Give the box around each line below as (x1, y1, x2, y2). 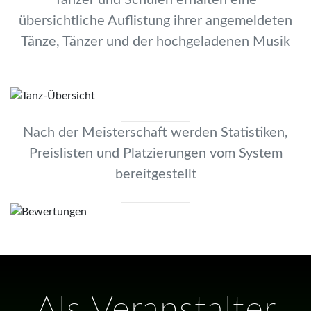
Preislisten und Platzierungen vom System (28, 146, 283, 160)
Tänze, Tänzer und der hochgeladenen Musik (21, 35, 290, 49)
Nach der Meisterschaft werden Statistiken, (23, 125, 288, 140)
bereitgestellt (115, 167, 196, 181)
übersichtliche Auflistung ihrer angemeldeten (19, 14, 292, 28)
